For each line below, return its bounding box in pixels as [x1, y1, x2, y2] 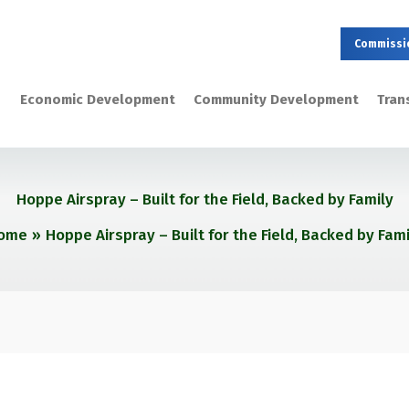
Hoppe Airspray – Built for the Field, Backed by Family [16, 190, 393, 210]
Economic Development [19, 90, 175, 108]
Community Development [193, 90, 359, 108]
